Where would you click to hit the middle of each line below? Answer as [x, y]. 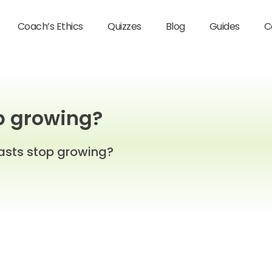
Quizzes [124, 26]
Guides [224, 26]
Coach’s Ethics [50, 26]
